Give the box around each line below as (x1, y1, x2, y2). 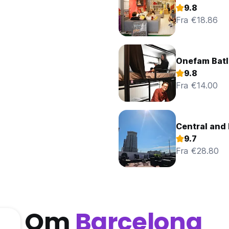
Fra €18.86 (176, 15, 218, 26)
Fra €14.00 (176, 80, 218, 91)
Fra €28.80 (176, 146, 219, 156)
